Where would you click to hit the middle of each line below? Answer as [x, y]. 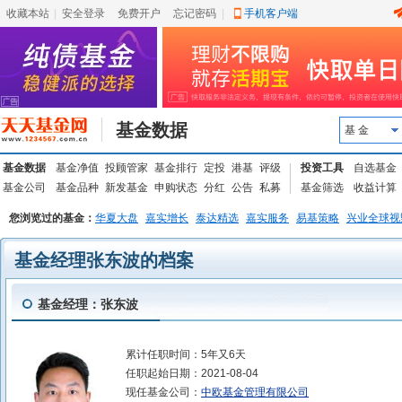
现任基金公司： [163, 392]
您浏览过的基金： [52, 218]
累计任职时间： [163, 354]
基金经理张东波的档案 [104, 260]
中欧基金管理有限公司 [255, 392]
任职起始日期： [163, 373]
